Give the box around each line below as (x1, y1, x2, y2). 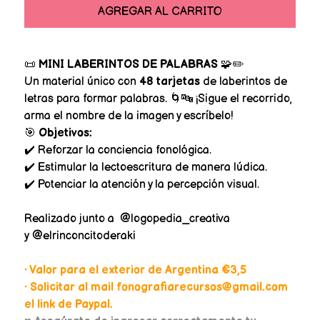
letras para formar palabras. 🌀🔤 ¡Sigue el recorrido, (24, 91, 292, 106)
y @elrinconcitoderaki (24, 229, 136, 243)
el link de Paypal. (24, 297, 113, 311)
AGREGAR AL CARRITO (97, 4, 222, 19)
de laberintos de (199, 74, 287, 89)
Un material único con (24, 74, 139, 89)
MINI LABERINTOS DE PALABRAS (38, 57, 218, 71)
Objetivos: (38, 126, 92, 140)
